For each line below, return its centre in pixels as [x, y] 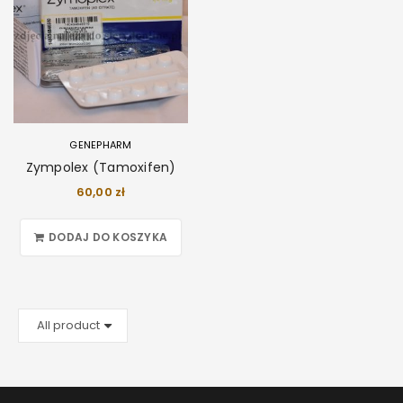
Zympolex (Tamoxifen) [101, 167]
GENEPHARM [101, 145]
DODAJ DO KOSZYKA [108, 237]
